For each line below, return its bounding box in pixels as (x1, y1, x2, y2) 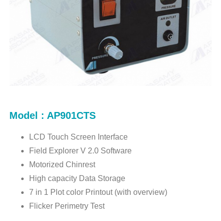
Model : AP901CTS (9, 110, 96, 121)
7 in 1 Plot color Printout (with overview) (29, 188, 168, 197)
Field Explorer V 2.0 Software (29, 147, 134, 155)
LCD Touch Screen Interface (29, 133, 128, 142)
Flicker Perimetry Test (29, 202, 105, 211)
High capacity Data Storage (29, 174, 126, 183)
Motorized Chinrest (29, 160, 96, 169)
